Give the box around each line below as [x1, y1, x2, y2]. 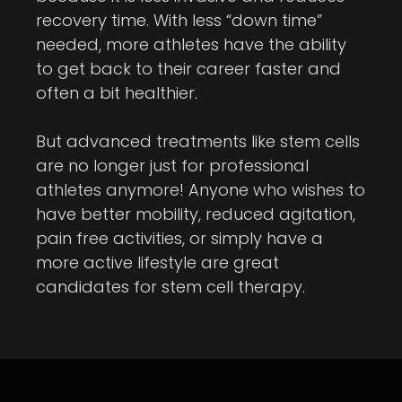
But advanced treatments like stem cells [36, 130, 360, 153]
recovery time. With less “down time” [36, 9, 322, 31]
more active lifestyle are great [36, 251, 279, 274]
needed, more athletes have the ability [36, 33, 346, 56]
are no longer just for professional [36, 154, 309, 177]
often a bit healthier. [36, 82, 197, 104]
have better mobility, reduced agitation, [36, 203, 355, 225]
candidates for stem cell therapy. [36, 275, 305, 298]
